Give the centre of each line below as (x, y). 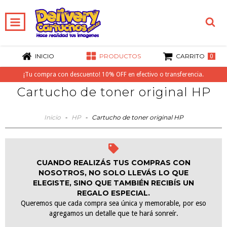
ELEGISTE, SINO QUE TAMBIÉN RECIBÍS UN (113, 183)
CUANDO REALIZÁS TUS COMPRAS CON (113, 162)
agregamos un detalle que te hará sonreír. (113, 213)
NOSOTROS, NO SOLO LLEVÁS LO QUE (113, 173)
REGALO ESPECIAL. (113, 193)
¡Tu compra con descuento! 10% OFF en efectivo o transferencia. (113, 74)
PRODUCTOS (120, 56)
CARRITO (191, 56)
